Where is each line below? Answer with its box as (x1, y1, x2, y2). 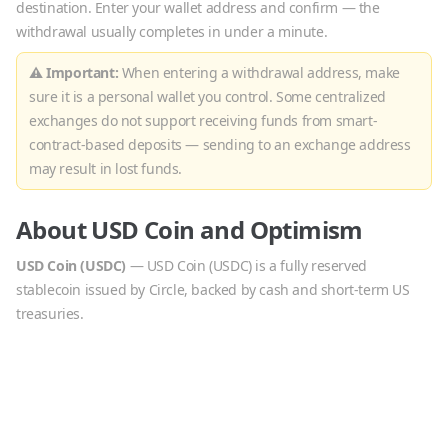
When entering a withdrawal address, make (118, 63, 400, 82)
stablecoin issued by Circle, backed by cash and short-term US (16, 280, 410, 299)
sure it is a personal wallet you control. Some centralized (29, 87, 386, 106)
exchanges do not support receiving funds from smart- (29, 111, 378, 130)
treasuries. (16, 304, 84, 323)
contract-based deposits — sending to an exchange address (29, 135, 411, 154)
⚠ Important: (29, 63, 119, 82)
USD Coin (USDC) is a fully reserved (146, 256, 367, 275)
